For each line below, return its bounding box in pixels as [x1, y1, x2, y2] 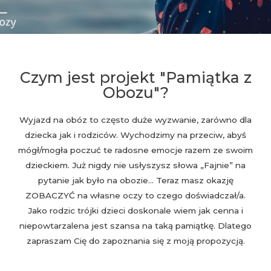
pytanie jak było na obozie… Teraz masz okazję [38, 175, 233, 185]
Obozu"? [102, 83, 169, 102]
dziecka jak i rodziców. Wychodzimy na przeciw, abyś [25, 130, 246, 140]
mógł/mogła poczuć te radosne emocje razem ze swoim [18, 145, 253, 155]
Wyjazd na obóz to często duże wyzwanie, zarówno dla [19, 115, 252, 125]
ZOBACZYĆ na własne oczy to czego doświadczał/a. [25, 191, 246, 200]
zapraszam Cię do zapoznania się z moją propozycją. [26, 236, 245, 246]
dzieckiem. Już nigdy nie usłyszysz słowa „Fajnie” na [25, 160, 246, 170]
